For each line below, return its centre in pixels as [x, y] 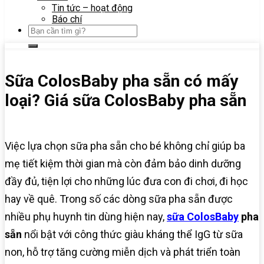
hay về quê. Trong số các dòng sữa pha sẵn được [119, 199]
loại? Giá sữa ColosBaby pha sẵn [126, 100]
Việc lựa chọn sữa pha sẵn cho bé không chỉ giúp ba [125, 146]
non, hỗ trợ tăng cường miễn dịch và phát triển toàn [123, 252]
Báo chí [67, 19]
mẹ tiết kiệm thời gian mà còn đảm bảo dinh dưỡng [123, 164]
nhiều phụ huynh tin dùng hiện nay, [86, 217]
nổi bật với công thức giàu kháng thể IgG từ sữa [132, 235]
